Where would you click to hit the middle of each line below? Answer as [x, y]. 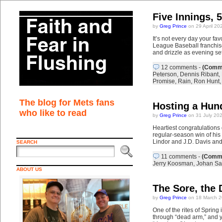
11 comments [179, 157]
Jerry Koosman [173, 164]
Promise [164, 81]
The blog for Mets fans [67, 103]
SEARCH [27, 142]
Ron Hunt [206, 81]
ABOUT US [29, 169]
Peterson [165, 74]
